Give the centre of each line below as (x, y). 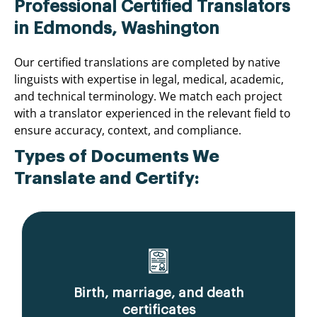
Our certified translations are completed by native (147, 62)
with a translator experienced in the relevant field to (152, 113)
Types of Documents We (117, 156)
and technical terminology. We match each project (148, 96)
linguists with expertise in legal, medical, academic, (149, 79)
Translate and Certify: (107, 178)
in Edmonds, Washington (117, 28)
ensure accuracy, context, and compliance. (128, 130)
